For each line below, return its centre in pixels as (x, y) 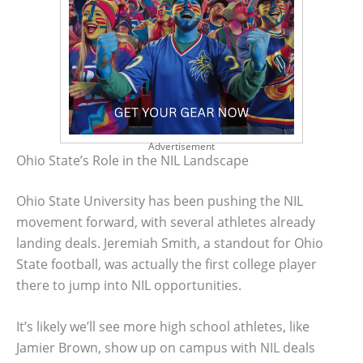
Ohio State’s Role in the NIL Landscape (132, 160)
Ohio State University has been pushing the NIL (160, 201)
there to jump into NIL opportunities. (129, 285)
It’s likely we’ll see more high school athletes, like (163, 327)
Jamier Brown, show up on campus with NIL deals (166, 348)
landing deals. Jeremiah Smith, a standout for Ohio (170, 243)
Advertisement (181, 146)
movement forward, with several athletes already (166, 222)
